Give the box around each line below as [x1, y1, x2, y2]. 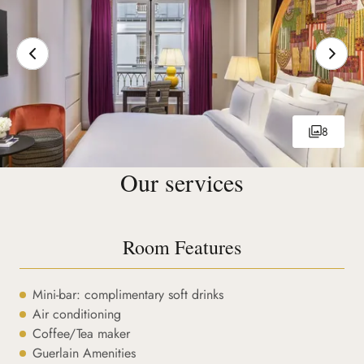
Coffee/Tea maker [32, 324, 130, 343]
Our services [119, 166, 244, 198]
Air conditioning [32, 305, 121, 323]
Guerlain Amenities [32, 344, 136, 362]
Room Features [122, 234, 241, 260]
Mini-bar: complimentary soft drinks [32, 285, 223, 304]
